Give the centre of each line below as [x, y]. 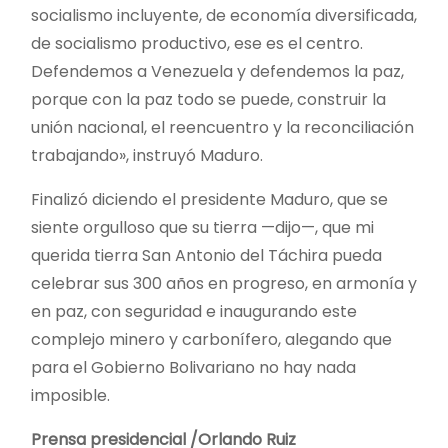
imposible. [70, 395]
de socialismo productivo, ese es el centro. [197, 43]
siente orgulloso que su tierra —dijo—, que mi [202, 227]
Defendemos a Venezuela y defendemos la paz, [217, 71]
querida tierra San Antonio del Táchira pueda [206, 255]
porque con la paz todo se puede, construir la [208, 99]
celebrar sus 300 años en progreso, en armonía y [224, 283]
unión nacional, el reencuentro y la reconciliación [222, 127]
